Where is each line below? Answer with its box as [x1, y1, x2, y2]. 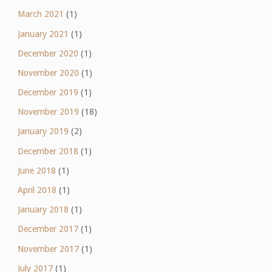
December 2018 [17, 146, 78, 156]
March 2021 [17, 9, 64, 19]
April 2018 [17, 185, 56, 195]
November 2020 [17, 67, 79, 78]
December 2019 [17, 87, 78, 98]
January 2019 [17, 126, 69, 137]
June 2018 [17, 165, 56, 175]
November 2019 [17, 107, 79, 117]
